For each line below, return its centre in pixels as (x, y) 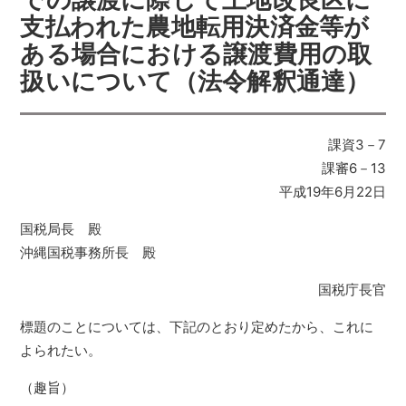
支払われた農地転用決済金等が (195, 27)
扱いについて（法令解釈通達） (195, 81)
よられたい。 (61, 350)
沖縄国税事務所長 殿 (88, 252)
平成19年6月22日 (332, 192)
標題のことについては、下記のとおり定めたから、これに (197, 327)
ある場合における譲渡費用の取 (196, 54)
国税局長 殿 (61, 229)
